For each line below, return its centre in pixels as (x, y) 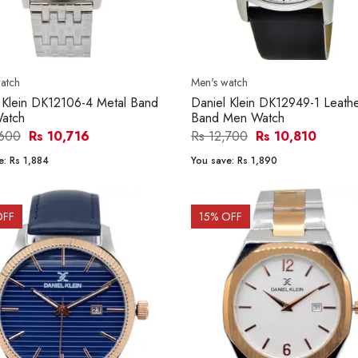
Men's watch (219, 83)
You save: (214, 161)
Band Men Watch (238, 118)
